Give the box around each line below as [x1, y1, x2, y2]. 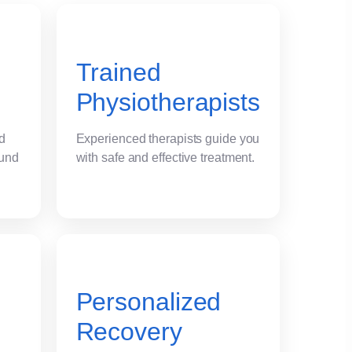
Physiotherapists [75, 87, 260, 116]
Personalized [75, 288, 222, 317]
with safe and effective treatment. [75, 150, 255, 164]
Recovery [75, 317, 182, 346]
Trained [75, 57, 161, 86]
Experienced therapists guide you [75, 131, 260, 145]
